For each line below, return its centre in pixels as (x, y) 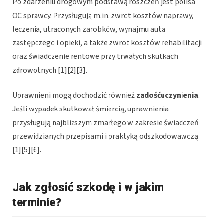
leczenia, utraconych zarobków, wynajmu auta (89, 29)
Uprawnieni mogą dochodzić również (74, 96)
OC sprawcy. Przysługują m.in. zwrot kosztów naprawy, (103, 16)
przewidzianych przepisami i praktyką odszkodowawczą (105, 136)
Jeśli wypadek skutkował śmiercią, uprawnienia (91, 109)
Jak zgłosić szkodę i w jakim (88, 188)
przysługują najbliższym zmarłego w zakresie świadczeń (105, 123)
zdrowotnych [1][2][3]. (50, 70)
